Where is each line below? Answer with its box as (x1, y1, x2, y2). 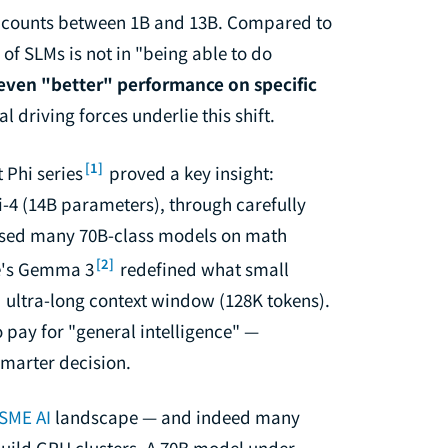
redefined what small (116, 255, 289, 281)
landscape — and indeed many (51, 403, 300, 429)
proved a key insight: (105, 160, 274, 186)
